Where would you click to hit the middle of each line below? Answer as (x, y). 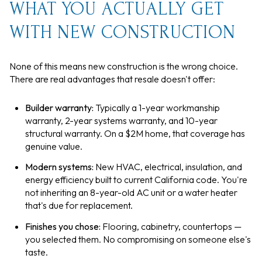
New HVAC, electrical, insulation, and (168, 167)
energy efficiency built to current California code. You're (136, 180)
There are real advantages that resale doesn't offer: (112, 79)
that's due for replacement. (79, 206)
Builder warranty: (59, 108)
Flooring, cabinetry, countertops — (171, 226)
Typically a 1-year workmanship (156, 108)
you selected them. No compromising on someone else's (138, 239)
